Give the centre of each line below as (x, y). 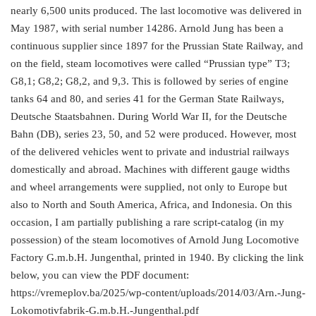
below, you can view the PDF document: (100, 275)
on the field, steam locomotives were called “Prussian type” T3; (150, 64)
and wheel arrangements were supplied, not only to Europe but (149, 187)
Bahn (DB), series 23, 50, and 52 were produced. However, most (153, 134)
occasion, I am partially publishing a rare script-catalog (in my (147, 223)
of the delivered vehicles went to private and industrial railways (150, 152)
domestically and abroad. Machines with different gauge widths (150, 170)
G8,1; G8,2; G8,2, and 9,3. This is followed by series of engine (150, 81)
